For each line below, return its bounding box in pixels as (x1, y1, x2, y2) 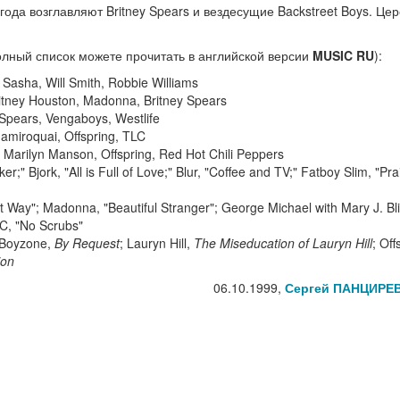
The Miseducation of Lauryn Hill (194, 234, 372, 252)
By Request (54, 234, 120, 252)
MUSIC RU (312, 46, 374, 64)
